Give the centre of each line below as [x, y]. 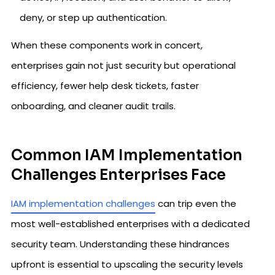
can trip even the [196, 203]
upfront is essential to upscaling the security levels [127, 264]
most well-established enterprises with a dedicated [130, 224]
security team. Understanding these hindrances [120, 244]
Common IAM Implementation [127, 155]
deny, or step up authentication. [93, 17]
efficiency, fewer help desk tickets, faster [105, 86]
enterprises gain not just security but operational [123, 65]
